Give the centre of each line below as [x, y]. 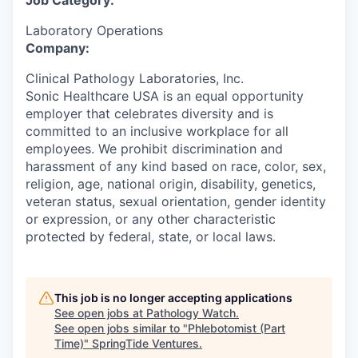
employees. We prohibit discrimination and [154, 149]
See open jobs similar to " [121, 328]
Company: [58, 48]
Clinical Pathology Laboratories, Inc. [135, 78]
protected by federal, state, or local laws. [151, 237]
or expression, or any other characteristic [151, 219]
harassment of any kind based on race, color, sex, [176, 166]
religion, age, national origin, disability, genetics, [171, 184]
